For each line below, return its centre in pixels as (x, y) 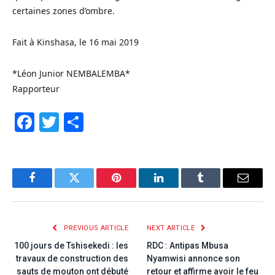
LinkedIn (178, 187)
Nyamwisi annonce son (193, 258)
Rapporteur (36, 88)
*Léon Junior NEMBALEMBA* (71, 73)
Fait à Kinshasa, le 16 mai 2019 (76, 42)
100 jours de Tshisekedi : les (71, 245)
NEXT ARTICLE (172, 228)
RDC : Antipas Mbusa (188, 245)
